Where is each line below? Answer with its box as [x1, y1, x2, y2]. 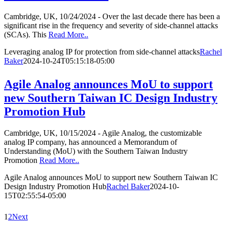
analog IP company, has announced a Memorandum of [4, 138, 177, 147]
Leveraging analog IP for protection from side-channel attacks [4, 47, 200, 56]
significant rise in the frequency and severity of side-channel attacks [4, 21, 218, 30]
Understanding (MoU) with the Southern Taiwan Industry [4, 147, 188, 156]
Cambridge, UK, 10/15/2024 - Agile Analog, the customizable [4, 129, 202, 138]
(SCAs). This [4, 30, 48, 39]
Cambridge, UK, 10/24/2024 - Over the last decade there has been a [4, 12, 220, 21]
